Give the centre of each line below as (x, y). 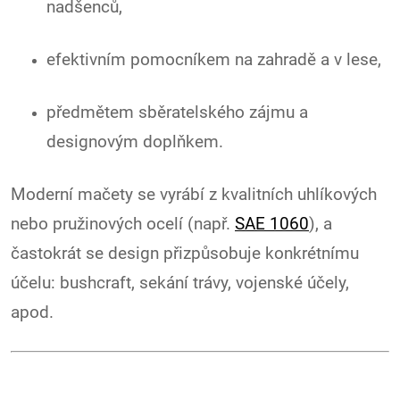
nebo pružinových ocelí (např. (123, 225)
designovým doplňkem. (135, 142)
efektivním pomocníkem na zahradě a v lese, (214, 60)
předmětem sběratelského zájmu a (177, 113)
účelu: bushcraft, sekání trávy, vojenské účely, (180, 283)
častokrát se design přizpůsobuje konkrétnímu (185, 254)
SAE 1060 (272, 225)
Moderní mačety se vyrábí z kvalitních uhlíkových (194, 195)
